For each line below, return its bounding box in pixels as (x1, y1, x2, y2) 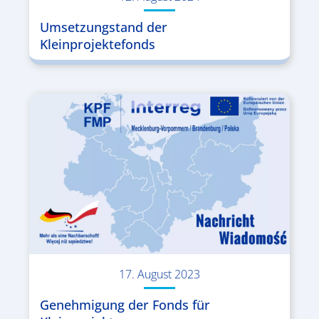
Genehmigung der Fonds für (39, 296, 210, 314)
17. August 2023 (119, 266, 200, 283)
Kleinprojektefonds (39, 35, 155, 53)
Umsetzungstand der (39, 18, 167, 36)
